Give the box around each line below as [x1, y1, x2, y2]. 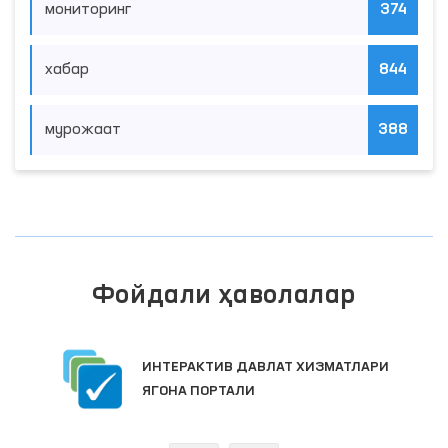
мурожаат [45, 121, 121, 138]
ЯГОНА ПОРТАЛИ [142, 383, 255, 398]
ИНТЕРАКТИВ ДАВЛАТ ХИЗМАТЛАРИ [142, 359, 389, 374]
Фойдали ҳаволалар [91, 282, 357, 309]
